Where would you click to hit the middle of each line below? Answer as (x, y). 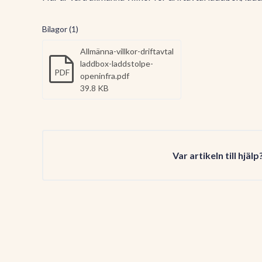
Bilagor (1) (60, 29)
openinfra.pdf (105, 76)
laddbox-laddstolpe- (117, 63)
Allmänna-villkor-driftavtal (127, 51)
